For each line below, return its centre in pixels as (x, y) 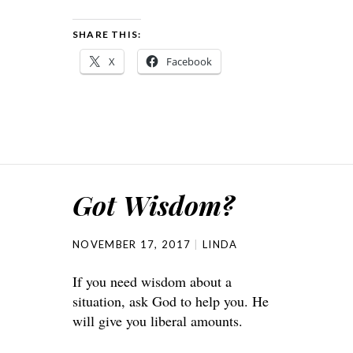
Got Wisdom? (154, 205)
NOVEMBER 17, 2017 (132, 244)
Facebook (189, 61)
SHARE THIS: (107, 34)
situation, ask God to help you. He (171, 301)
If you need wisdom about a (152, 281)
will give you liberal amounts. (158, 321)
